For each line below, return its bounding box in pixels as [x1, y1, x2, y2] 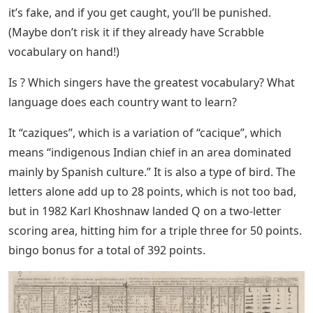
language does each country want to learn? [8, 94, 237, 110]
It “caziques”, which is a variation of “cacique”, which [8, 124, 282, 140]
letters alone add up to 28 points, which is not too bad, [8, 183, 296, 199]
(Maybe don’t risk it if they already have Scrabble [8, 24, 264, 40]
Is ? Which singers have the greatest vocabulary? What [8, 74, 295, 90]
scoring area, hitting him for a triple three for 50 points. [8, 222, 302, 238]
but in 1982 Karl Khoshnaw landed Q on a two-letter [8, 203, 282, 219]
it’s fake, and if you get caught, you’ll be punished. [8, 4, 271, 20]
